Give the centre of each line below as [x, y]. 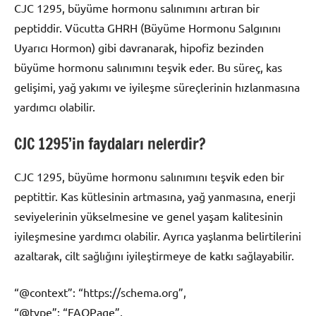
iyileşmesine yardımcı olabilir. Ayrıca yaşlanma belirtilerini [158, 235]
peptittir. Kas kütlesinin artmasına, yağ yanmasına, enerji [155, 196]
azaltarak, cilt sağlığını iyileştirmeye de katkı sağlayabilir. [154, 255]
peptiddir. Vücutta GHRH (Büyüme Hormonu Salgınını [147, 28]
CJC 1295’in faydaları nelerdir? [110, 144]
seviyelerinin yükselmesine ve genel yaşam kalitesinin [148, 215]
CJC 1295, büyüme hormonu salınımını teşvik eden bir [149, 176]
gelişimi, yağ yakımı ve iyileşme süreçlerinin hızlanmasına [157, 87]
